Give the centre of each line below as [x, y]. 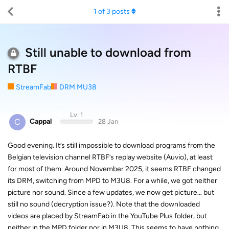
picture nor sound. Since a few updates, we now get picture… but [111, 192]
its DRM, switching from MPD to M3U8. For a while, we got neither [112, 180]
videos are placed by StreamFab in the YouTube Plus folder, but [107, 216]
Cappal [41, 121]
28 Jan [108, 121]
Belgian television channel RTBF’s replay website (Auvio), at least [110, 157]
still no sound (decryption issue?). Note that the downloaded [104, 204]
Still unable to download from [108, 52]
